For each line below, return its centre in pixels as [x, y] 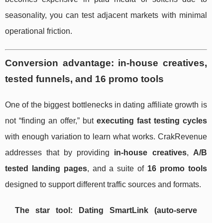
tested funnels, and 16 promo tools [84, 79]
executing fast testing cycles [152, 121]
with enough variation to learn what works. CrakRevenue [106, 137]
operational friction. [39, 31]
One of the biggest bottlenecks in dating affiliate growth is [106, 105]
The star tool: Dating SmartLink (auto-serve [106, 211]
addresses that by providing [60, 153]
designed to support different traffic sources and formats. [103, 185]
